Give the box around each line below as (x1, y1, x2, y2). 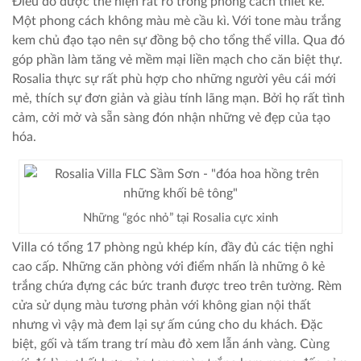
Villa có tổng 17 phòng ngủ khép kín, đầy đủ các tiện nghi (12, 241, 334, 254)
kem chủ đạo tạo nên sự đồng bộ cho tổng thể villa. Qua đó (12, 34, 345, 47)
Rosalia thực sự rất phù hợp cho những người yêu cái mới (12, 73, 336, 85)
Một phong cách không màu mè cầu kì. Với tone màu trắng (12, 15, 341, 27)
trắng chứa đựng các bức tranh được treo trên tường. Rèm (12, 280, 342, 293)
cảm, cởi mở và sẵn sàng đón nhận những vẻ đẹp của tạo (12, 111, 330, 124)
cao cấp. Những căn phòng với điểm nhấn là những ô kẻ (12, 260, 325, 273)
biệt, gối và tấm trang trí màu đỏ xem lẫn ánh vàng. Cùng (12, 338, 330, 351)
